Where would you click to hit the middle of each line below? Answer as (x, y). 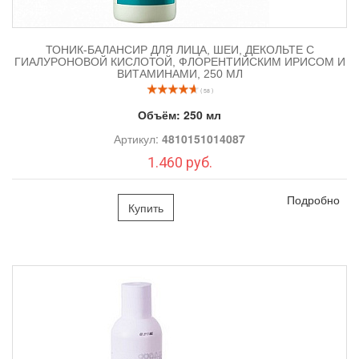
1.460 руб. (179, 162)
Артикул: (138, 138)
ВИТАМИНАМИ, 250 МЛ (179, 73)
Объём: (161, 114)
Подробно (314, 199)
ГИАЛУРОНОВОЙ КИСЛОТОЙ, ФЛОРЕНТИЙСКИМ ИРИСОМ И (179, 61)
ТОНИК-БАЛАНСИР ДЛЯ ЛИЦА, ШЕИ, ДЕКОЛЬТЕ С (179, 49)
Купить (146, 207)
